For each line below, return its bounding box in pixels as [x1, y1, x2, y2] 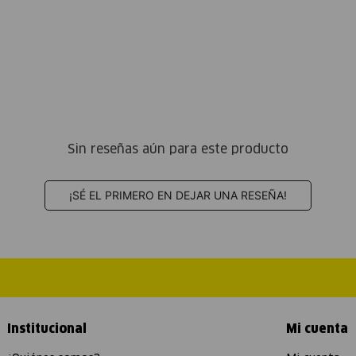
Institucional [7, 323, 87, 336]
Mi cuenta [286, 323, 348, 336]
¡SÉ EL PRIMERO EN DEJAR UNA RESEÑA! [69, 188, 287, 202]
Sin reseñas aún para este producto [68, 142, 288, 156]
